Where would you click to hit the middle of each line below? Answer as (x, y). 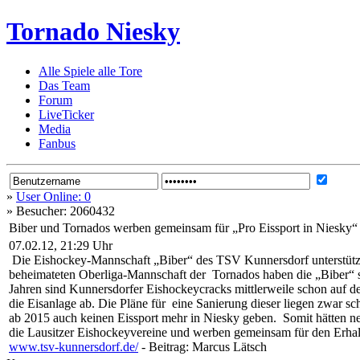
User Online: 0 (53, 196)
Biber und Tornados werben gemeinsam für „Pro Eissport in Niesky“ (183, 227)
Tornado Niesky (93, 32)
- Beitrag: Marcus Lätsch (202, 346)
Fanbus (57, 143)
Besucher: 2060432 (65, 211)
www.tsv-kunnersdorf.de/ (74, 346)
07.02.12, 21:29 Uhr (61, 245)
